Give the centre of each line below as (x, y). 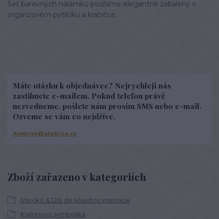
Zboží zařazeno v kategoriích (77, 176)
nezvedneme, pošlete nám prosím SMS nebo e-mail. (107, 106)
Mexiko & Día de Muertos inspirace (75, 200)
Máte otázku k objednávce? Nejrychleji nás (92, 85)
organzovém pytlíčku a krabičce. (62, 15)
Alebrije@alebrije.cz (44, 134)
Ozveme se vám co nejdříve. (64, 116)
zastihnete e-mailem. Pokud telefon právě (89, 95)
